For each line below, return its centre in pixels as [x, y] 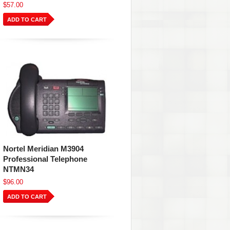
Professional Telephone [45, 159]
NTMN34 [18, 169]
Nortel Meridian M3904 [43, 149]
